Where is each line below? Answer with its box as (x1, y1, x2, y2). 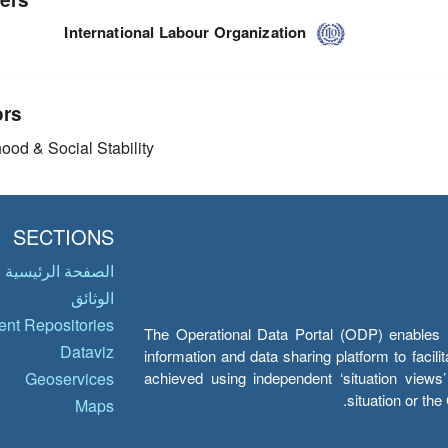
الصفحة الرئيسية (5, 259, 114, 283)
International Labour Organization (64, 20, 307, 43)
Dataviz (60, 340, 114, 364)
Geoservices (25, 367, 114, 391)
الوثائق (71, 286, 114, 310)
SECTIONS (13, 222, 114, 252)
